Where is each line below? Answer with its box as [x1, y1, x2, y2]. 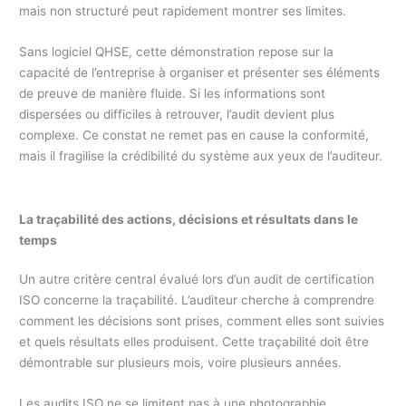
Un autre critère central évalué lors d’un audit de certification [19, 272, 375, 287]
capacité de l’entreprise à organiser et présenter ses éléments [19, 65, 381, 81]
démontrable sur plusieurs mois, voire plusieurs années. [19, 355, 343, 371]
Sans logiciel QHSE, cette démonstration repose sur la [19, 44, 334, 60]
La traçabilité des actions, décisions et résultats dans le [19, 212, 359, 227]
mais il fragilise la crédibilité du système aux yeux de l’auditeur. [19, 149, 383, 164]
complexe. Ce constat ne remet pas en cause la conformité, [19, 128, 370, 143]
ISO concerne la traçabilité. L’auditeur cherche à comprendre [19, 293, 375, 308]
